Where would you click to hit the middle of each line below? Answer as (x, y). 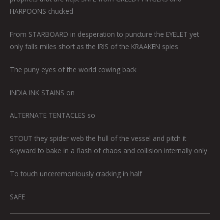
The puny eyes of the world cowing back (73, 69)
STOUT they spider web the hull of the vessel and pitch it (98, 138)
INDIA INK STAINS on (42, 92)
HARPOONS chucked (41, 11)
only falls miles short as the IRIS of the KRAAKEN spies (94, 46)
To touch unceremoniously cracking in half (76, 174)
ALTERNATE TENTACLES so (53, 115)
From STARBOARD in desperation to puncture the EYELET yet (104, 34)
